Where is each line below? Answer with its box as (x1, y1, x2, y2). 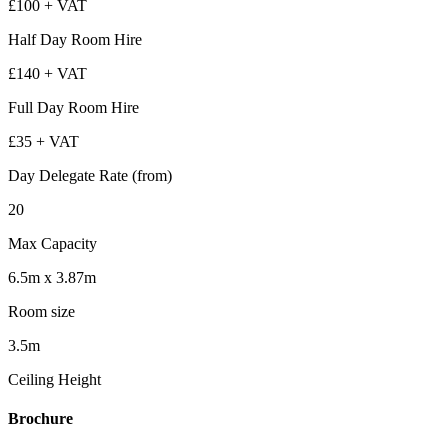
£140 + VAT (8, 65, 87, 83)
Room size (8, 303, 75, 321)
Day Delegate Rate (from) (8, 167, 172, 185)
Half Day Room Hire (8, 31, 142, 49)
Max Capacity (8, 235, 97, 253)
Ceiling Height (8, 371, 101, 389)
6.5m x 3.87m (8, 269, 96, 287)
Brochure (8, 410, 73, 428)
